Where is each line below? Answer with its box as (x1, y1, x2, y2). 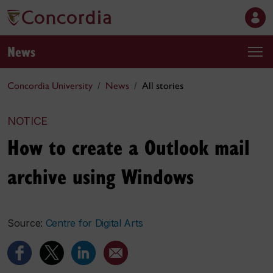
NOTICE (7, 115, 48, 127)
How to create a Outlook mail (7, 132, 250, 161)
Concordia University (7, 80, 93, 91)
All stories (142, 80, 183, 91)
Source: (7, 217, 46, 229)
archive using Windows (7, 161, 194, 190)
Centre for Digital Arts (45, 217, 143, 229)
